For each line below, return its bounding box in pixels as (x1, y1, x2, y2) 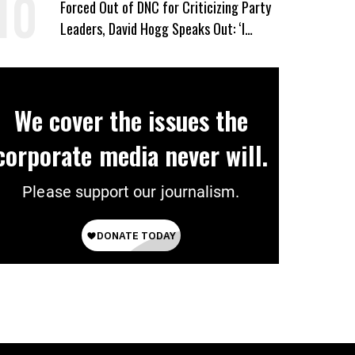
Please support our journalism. (22, 182, 240, 201)
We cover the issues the (13, 101, 249, 139)
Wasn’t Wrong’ (59, 40, 137, 60)
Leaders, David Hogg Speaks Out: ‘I (59, 18, 245, 39)
